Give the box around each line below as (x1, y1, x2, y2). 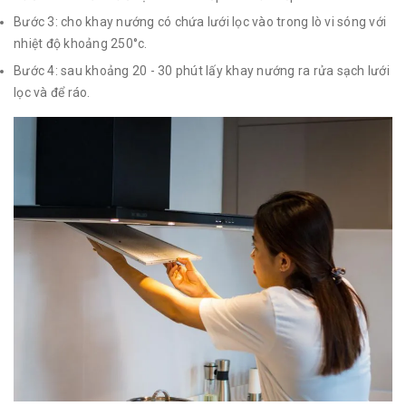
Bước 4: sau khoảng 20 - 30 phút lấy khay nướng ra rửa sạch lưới (14, 63, 390, 78)
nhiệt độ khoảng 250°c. (14, 36, 148, 52)
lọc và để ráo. (14, 84, 91, 100)
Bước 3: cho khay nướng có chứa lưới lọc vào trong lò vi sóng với (14, 14, 386, 30)
